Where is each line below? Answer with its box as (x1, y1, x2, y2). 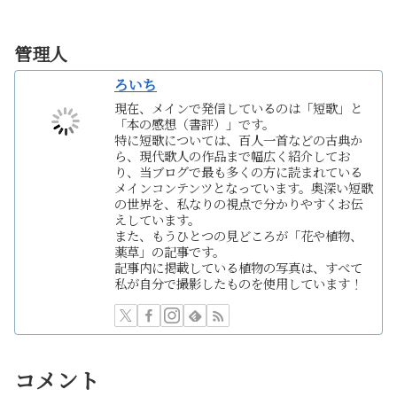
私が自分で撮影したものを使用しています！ (114, 273, 363, 292)
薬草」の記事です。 (114, 241, 226, 261)
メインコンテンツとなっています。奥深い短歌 (114, 177, 374, 197)
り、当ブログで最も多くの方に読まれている (114, 161, 363, 181)
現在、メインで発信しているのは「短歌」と (114, 97, 363, 117)
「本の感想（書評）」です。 (114, 113, 276, 133)
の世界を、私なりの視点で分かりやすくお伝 (114, 193, 363, 213)
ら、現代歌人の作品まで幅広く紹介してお (114, 145, 351, 165)
